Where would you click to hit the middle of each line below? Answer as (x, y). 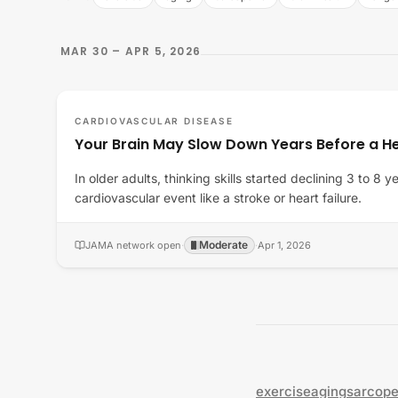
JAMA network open (133, 245)
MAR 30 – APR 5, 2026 (131, 51)
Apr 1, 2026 (284, 245)
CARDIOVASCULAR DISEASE (154, 121)
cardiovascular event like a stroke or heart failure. (218, 198)
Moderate (223, 245)
